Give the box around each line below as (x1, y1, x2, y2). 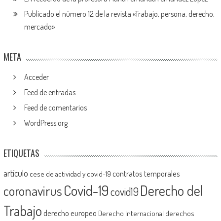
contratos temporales (112, 168, 180, 179)
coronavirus (3, 182, 62, 199)
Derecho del (140, 181, 203, 199)
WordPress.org (24, 117, 68, 128)
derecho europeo (43, 207, 97, 218)
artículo (3, 167, 28, 179)
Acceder (24, 72, 49, 82)
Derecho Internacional (98, 208, 164, 218)
